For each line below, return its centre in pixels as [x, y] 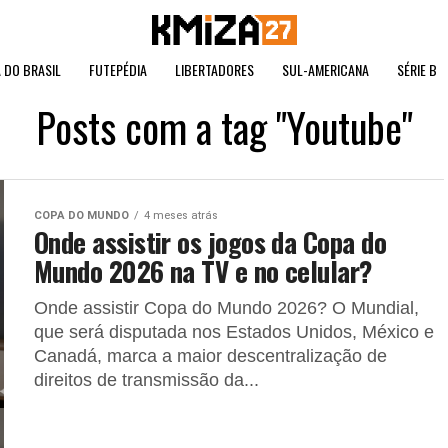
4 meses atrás [181, 215]
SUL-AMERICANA [325, 69]
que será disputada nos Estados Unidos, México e [234, 332]
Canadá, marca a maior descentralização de [210, 356]
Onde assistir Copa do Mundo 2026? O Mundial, [226, 308]
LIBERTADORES [214, 69]
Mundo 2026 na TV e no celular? [203, 271]
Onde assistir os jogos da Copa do [210, 242]
